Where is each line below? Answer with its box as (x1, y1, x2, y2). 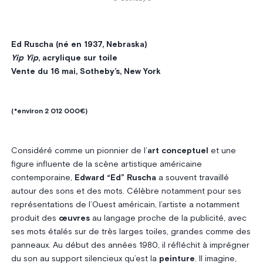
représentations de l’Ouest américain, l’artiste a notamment (11, 200, 240, 209)
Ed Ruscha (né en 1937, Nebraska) (11, 40, 147, 49)
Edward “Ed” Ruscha (74, 173, 156, 182)
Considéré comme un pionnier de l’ (11, 146, 147, 155)
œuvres (58, 214, 90, 222)
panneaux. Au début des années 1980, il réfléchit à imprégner (11, 241, 249, 249)
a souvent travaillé (156, 173, 229, 182)
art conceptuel (147, 146, 208, 155)
